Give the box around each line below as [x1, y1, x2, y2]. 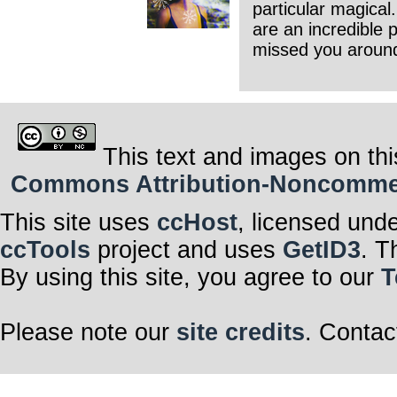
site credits [176, 319, 305, 346]
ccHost [157, 209, 237, 237]
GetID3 [283, 237, 361, 264]
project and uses [90, 237, 283, 264]
